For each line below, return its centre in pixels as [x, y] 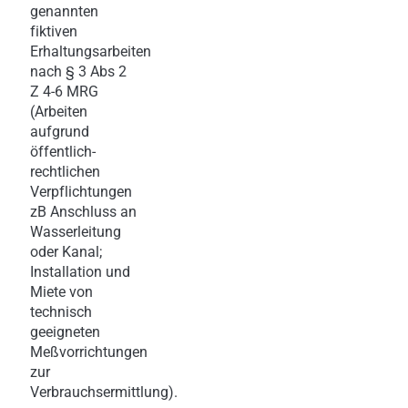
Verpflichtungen [81, 191]
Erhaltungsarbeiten [91, 51]
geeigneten [65, 331]
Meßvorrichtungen [89, 352]
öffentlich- [63, 151]
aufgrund [60, 131]
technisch [61, 311]
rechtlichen [65, 171]
